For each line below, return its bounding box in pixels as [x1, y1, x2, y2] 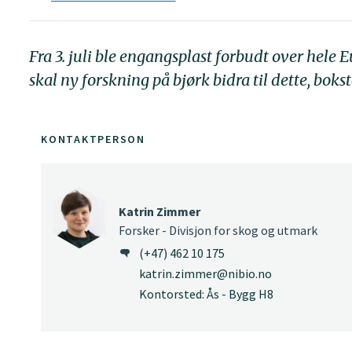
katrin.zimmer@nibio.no [139, 266, 272, 282]
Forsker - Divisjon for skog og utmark [119, 222, 317, 238]
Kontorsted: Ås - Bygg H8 [139, 286, 273, 302]
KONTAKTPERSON [41, 131, 145, 146]
